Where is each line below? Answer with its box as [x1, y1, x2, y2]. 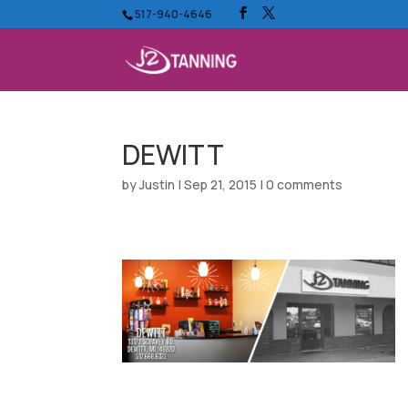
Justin [139, 176, 176, 193]
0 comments [266, 176, 343, 193]
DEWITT [122, 136, 225, 173]
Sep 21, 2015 [184, 176, 258, 193]
